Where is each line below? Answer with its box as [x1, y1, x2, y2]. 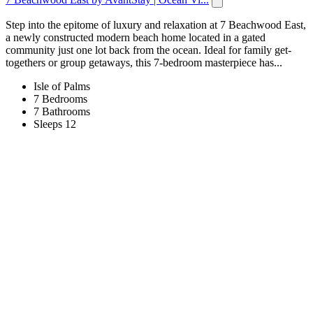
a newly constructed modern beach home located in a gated [6, 31, 265, 43]
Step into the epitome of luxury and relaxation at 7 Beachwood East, [6, 18, 306, 31]
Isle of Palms [34, 80, 90, 92]
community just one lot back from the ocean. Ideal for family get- [6, 43, 291, 56]
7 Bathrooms [34, 105, 90, 117]
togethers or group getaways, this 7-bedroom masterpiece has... [6, 56, 282, 68]
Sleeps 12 [34, 117, 76, 130]
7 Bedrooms [34, 92, 87, 105]
